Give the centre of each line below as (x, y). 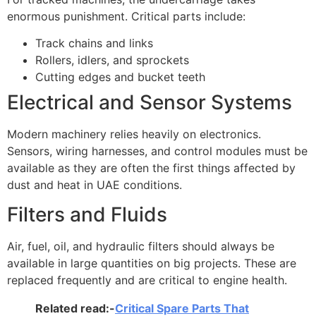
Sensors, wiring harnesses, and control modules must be (157, 151)
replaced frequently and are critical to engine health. (147, 280)
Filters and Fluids (87, 215)
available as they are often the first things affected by (151, 168)
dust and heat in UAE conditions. (95, 184)
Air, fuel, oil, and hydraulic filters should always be (141, 247)
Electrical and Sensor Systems (150, 102)
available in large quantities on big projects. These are (152, 263)
